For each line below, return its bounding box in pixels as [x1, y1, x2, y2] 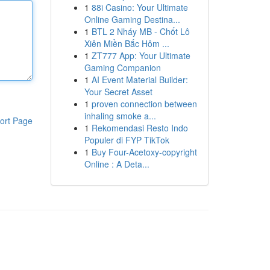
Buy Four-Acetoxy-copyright [91, 146, 197, 158]
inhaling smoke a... [84, 110, 156, 122]
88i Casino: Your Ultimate [91, 1, 188, 13]
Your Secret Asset [84, 86, 152, 98]
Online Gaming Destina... [84, 13, 180, 25]
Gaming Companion [84, 61, 161, 74]
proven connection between [91, 98, 197, 110]
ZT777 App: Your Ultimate [91, 49, 190, 61]
